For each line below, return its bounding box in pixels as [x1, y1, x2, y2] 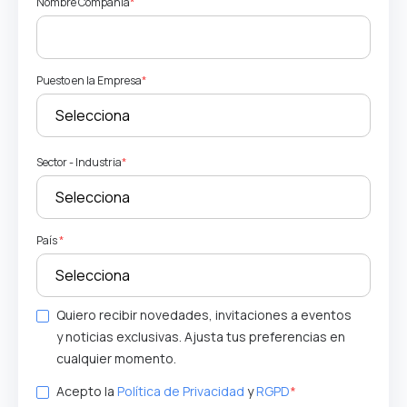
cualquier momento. [56, 349, 179, 367]
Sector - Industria [36, 154, 122, 170]
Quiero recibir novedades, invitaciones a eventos [56, 305, 352, 323]
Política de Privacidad [117, 382, 244, 400]
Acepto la [56, 382, 117, 400]
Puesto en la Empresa [36, 72, 142, 88]
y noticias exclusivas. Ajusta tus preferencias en [56, 327, 345, 345]
